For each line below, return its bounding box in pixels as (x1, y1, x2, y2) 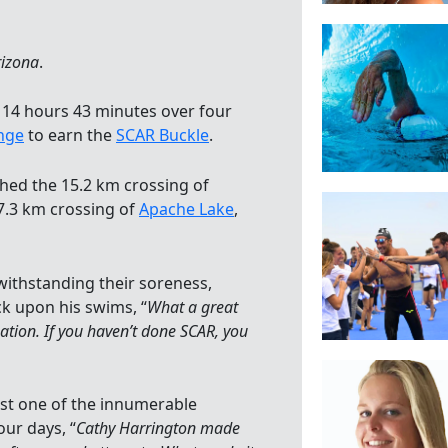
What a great (147, 295, 238, 318)
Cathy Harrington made (76, 417, 240, 440)
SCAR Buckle (116, 124, 209, 147)
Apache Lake (139, 197, 234, 220)
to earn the (24, 124, 116, 147)
